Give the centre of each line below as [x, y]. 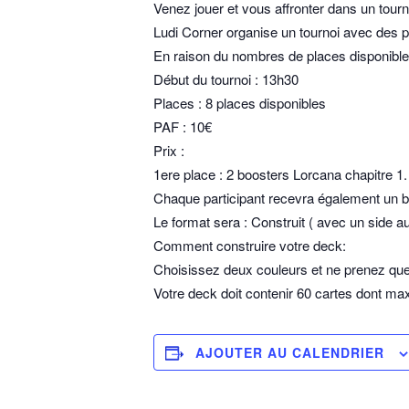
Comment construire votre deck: [250, 245]
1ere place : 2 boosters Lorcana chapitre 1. [280, 174]
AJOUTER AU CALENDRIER [290, 352]
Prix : [169, 150]
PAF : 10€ [183, 126]
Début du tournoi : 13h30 [226, 79]
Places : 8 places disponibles [240, 103]
